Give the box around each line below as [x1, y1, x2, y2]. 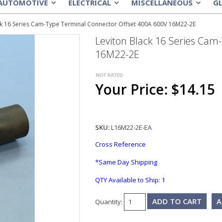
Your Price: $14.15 [95, 79, 215, 99]
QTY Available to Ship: [95, 175, 160, 184]
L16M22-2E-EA [111, 122, 152, 132]
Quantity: [95, 197, 122, 206]
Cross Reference [95, 139, 146, 149]
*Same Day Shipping [95, 157, 157, 166]
